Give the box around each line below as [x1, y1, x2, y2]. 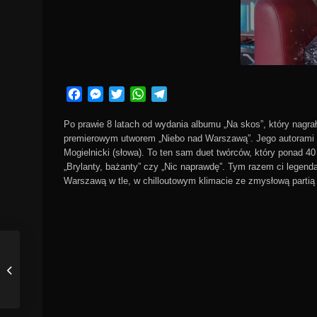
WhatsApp [146, 88, 198, 100]
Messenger [103, 88, 159, 100]
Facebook [82, 88, 132, 100]
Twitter [125, 88, 158, 100]
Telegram [167, 88, 214, 100]
